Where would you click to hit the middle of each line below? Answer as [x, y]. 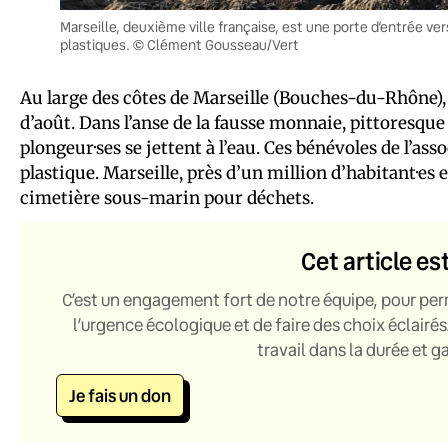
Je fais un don [120, 395]
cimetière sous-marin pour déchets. [167, 197]
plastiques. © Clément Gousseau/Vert [179, 44]
